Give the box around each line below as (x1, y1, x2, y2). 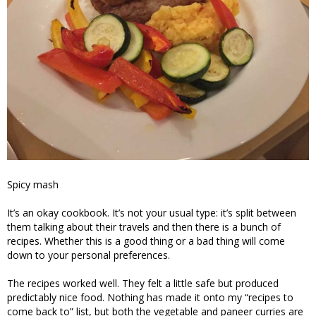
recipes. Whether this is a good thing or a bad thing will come (7, 233, 285, 248)
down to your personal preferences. (7, 248, 170, 262)
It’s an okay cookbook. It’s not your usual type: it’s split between (7, 205, 296, 219)
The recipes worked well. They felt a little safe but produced (7, 276, 279, 290)
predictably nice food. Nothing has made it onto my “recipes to (7, 290, 293, 304)
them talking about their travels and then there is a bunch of (7, 219, 281, 233)
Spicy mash (7, 177, 59, 191)
